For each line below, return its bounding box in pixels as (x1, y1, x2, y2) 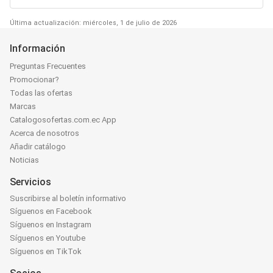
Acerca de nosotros (10, 129, 79, 138)
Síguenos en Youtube (10, 233, 85, 243)
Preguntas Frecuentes (10, 62, 86, 71)
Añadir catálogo (10, 142, 66, 151)
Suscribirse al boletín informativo (10, 194, 126, 203)
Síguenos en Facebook (10, 207, 92, 216)
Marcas (10, 102, 36, 111)
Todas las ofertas (10, 88, 73, 97)
